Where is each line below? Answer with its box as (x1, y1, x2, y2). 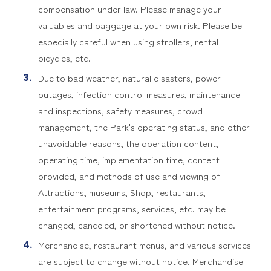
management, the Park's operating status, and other (38, 120, 250, 133)
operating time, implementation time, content (38, 153, 220, 166)
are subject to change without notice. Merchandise (38, 255, 243, 267)
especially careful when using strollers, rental (38, 35, 218, 48)
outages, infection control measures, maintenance (38, 88, 240, 100)
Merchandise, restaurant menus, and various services (38, 238, 251, 251)
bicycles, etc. (38, 51, 91, 64)
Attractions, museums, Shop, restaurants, (38, 186, 206, 198)
